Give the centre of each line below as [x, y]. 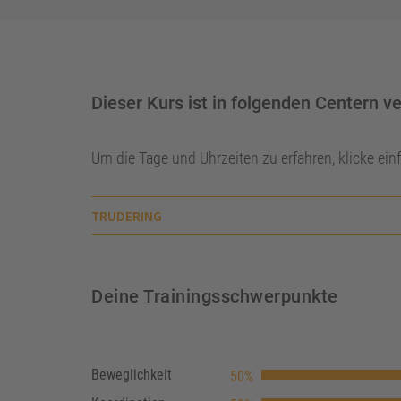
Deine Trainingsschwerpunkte [215, 296]
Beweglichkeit [132, 375]
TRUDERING [127, 216]
